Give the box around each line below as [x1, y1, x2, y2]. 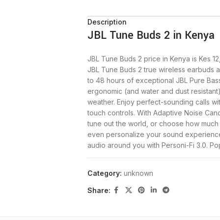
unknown [123, 169, 153, 177]
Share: [87, 186, 110, 194]
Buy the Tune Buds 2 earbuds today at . [87, 172, 216, 181]
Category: [87, 169, 122, 177]
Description [87, 18, 127, 26]
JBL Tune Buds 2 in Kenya [87, 27, 215, 43]
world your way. [87, 152, 138, 160]
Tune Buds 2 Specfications [87, 192, 207, 206]
